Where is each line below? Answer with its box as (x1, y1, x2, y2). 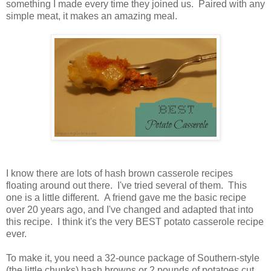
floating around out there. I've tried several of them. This (6, 180, 247, 191)
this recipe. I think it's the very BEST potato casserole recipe (6, 217, 264, 227)
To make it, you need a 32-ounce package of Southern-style (6, 253, 260, 264)
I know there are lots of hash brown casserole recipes (6, 168, 233, 179)
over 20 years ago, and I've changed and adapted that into (6, 204, 253, 215)
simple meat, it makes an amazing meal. (6, 11, 177, 22)
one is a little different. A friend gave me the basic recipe (6, 192, 246, 203)
